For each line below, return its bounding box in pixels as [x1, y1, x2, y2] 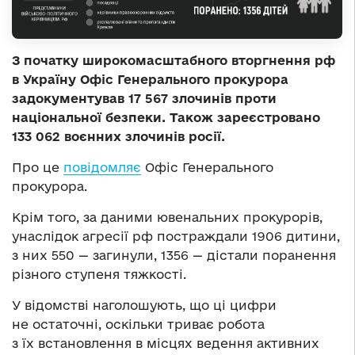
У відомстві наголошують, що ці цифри [12, 298, 277, 313]
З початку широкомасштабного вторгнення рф [12, 53, 335, 68]
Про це [12, 160, 63, 175]
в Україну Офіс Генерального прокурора [12, 72, 288, 87]
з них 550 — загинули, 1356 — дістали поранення [12, 248, 336, 263]
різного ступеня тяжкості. [12, 267, 186, 282]
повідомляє [63, 160, 141, 175]
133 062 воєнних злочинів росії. [12, 129, 225, 144]
